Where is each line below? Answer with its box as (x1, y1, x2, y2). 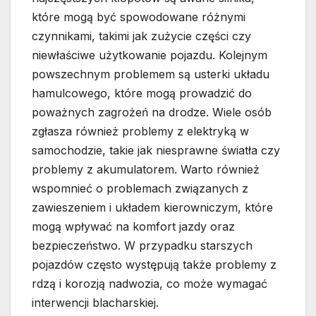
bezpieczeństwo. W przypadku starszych (32, 238, 253, 253)
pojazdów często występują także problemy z (32, 257, 276, 272)
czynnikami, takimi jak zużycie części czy (32, 29, 251, 44)
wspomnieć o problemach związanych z (32, 181, 248, 196)
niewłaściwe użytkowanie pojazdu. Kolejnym (32, 48, 267, 63)
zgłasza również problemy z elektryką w (32, 124, 249, 139)
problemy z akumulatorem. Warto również (32, 162, 260, 177)
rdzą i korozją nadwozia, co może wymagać (32, 276, 267, 291)
